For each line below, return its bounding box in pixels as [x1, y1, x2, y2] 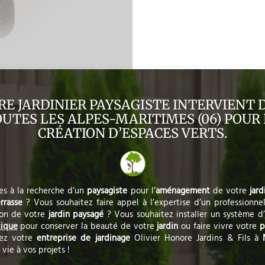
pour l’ [127, 184, 156, 199]
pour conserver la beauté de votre [17, 219, 154, 234]
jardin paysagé [48, 208, 104, 222]
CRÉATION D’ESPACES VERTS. [37, 124, 228, 141]
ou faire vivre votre [178, 219, 260, 234]
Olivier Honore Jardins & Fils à [130, 231, 263, 246]
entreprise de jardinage [37, 231, 130, 246]
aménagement [155, 184, 213, 199]
